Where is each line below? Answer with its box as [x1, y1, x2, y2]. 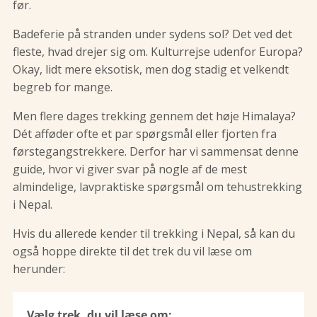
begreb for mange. [13, 79, 113, 95]
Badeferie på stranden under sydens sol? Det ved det [13, 26, 292, 42]
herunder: [13, 261, 65, 277]
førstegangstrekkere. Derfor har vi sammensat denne [13, 144, 299, 159]
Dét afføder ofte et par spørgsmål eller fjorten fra [13, 126, 277, 142]
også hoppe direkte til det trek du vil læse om [13, 243, 252, 259]
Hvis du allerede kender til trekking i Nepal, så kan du [13, 226, 295, 241]
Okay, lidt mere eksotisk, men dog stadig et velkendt [13, 62, 289, 77]
